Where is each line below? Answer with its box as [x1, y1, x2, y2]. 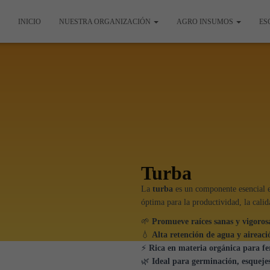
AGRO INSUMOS [177, 17, 235, 26]
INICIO [18, 17, 41, 26]
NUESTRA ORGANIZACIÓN [59, 17, 152, 26]
